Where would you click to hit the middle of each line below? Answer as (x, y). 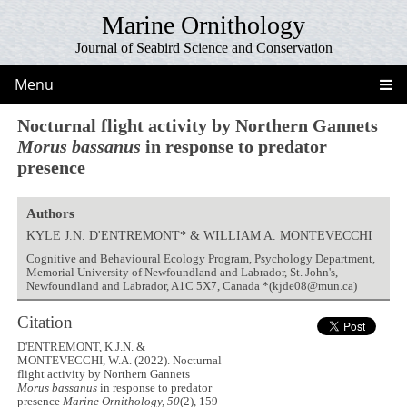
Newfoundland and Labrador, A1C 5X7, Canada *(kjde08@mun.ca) (191, 286)
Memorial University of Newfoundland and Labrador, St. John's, (182, 272)
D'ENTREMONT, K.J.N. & (82, 347)
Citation (45, 322)
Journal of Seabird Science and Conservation (203, 48)
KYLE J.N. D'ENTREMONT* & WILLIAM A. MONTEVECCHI (199, 235)
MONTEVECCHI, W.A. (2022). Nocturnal (120, 361)
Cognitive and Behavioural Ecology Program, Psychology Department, (200, 258)
